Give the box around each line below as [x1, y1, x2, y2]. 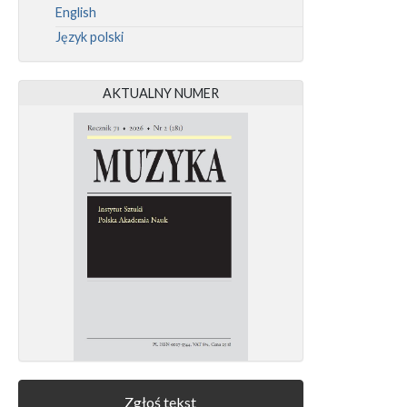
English [55, 4, 96, 20]
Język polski [55, 28, 124, 45]
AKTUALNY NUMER [102, 84, 219, 101]
